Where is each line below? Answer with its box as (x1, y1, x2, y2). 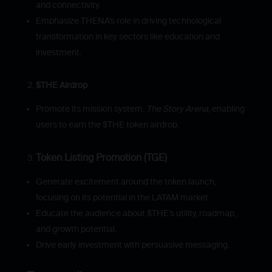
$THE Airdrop (35, 80, 87, 90)
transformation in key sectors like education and (35, 31, 220, 42)
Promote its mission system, (35, 103, 146, 114)
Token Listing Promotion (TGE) (35, 151, 167, 163)
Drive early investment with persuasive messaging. (35, 239, 229, 250)
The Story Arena (146, 103, 208, 114)
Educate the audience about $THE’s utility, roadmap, (35, 208, 236, 219)
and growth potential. (35, 223, 117, 234)
